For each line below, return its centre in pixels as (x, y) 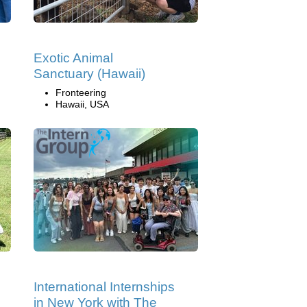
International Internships (104, 286)
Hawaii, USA (82, 104)
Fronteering (81, 92)
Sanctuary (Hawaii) (89, 73)
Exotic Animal (73, 58)
